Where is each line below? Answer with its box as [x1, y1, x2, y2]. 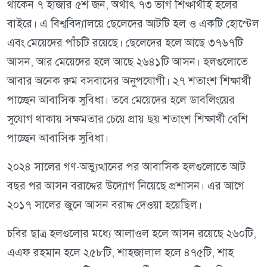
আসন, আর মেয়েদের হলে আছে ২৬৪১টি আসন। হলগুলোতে [7, 55, 248, 69]
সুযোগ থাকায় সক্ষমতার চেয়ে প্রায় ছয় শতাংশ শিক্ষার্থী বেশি [7, 112, 248, 126]
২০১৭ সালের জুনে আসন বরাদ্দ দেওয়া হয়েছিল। [7, 198, 202, 212]
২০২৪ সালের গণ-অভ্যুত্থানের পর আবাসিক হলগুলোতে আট [7, 160, 246, 174]
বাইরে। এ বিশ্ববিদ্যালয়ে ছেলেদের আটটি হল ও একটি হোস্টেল [7, 17, 259, 31]
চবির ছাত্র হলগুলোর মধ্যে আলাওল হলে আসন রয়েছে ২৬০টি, [7, 226, 256, 241]
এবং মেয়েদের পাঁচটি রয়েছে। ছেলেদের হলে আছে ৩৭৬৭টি [7, 36, 243, 50]
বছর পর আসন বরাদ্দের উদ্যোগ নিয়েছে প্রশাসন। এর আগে [7, 179, 244, 193]
